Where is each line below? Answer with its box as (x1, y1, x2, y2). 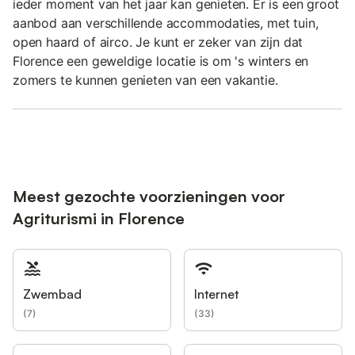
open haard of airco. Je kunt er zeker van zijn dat (13, 33, 303, 50)
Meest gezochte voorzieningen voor (13, 185, 285, 206)
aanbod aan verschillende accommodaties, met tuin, (13, 14, 319, 31)
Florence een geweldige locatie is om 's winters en (13, 52, 309, 69)
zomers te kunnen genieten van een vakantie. (13, 71, 278, 88)
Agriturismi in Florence (13, 208, 185, 228)
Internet (194, 285, 239, 302)
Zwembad (23, 285, 82, 302)
